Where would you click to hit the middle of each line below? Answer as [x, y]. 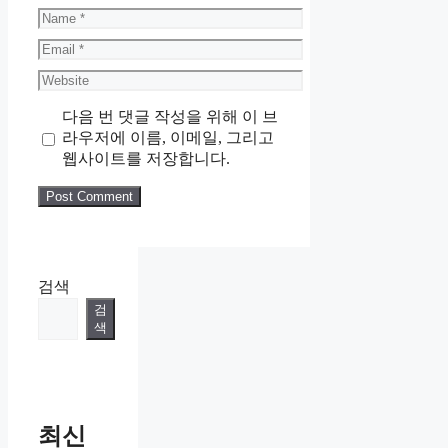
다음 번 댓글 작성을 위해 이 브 [169, 116]
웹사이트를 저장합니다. [145, 158]
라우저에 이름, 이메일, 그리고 [167, 137]
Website [62, 77]
